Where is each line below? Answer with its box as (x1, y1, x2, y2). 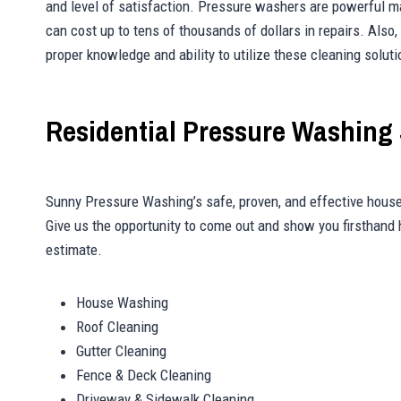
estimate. (46, 241, 102, 260)
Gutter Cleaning (76, 342, 166, 361)
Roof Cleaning (76, 318, 158, 337)
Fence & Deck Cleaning (76, 366, 211, 385)
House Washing (76, 294, 168, 312)
